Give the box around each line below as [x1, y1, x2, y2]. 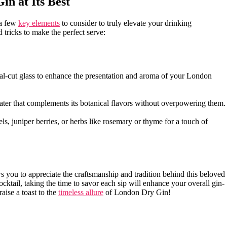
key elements [18, 18, 60, 27]
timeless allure [58, 187, 103, 197]
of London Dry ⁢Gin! [103, 187, 171, 197]
